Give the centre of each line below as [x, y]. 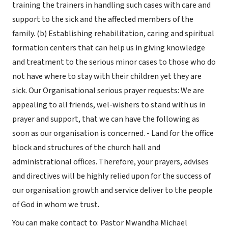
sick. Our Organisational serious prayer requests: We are [108, 91]
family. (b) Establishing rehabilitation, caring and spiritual [113, 34]
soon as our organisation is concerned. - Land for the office [113, 133]
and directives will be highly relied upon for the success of [111, 176]
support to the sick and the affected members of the [103, 19]
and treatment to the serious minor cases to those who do [114, 62]
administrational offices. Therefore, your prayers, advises [110, 162]
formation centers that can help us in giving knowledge [109, 48]
